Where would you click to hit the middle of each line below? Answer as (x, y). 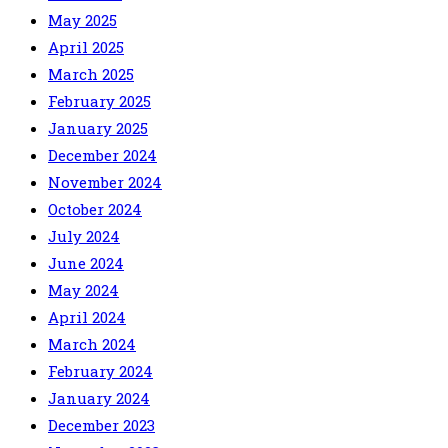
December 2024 (102, 155)
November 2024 (105, 182)
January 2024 (99, 398)
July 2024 (84, 236)
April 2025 (86, 47)
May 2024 (83, 290)
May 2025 (82, 20)
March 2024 (92, 344)
